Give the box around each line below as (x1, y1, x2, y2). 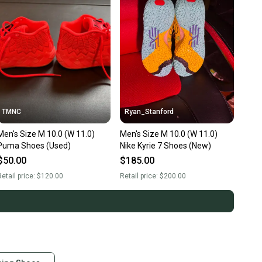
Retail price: (120, 172, 160, 181)
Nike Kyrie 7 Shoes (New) (120, 141, 212, 151)
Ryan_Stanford (125, 108, 174, 116)
